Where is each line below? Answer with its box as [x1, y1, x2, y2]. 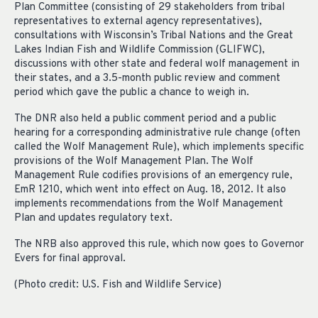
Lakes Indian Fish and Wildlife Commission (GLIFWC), [14, 43, 265, 57]
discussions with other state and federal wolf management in [14, 57, 300, 71]
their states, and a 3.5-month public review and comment [14, 72, 280, 85]
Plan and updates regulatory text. [14, 211, 172, 225]
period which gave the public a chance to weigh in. [14, 86, 249, 99]
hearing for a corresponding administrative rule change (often [14, 126, 300, 140]
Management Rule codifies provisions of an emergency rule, [14, 168, 292, 182]
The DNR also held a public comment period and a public [14, 111, 276, 126]
